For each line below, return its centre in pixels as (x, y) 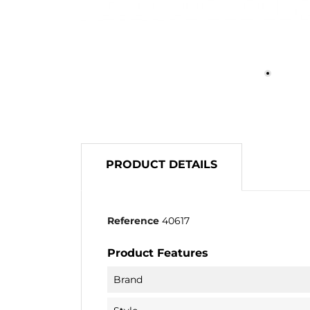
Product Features (158, 253)
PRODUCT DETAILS (162, 164)
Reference (133, 220)
